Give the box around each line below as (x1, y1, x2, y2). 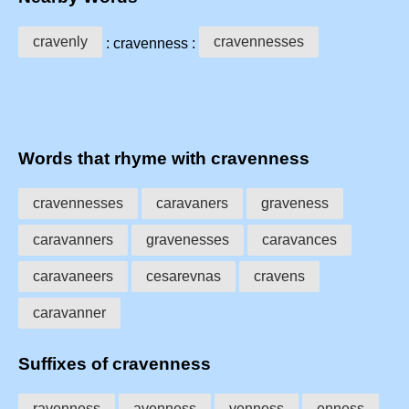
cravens (254, 268, 305, 285)
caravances (262, 232, 337, 248)
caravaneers (33, 268, 113, 285)
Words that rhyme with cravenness (18, 149, 309, 169)
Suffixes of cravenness (18, 353, 211, 373)
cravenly (33, 33, 88, 49)
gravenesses (146, 232, 229, 248)
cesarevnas (146, 268, 221, 285)
